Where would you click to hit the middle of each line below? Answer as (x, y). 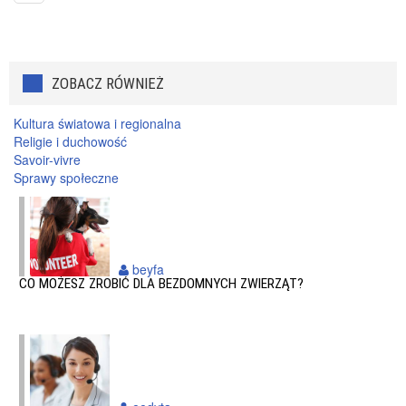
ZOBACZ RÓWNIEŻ (108, 83)
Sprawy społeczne (66, 178)
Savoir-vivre (47, 159)
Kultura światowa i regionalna (97, 123)
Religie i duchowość (70, 141)
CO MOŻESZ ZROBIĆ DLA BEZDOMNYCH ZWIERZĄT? (161, 284)
